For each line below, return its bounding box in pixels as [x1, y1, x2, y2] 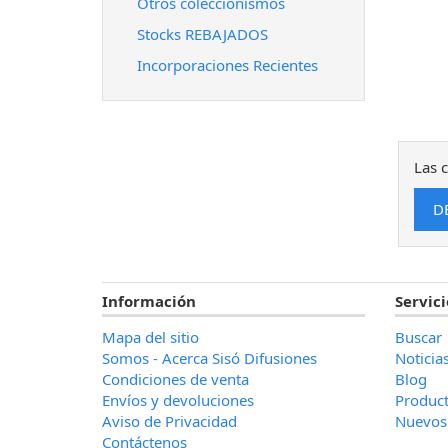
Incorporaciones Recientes [137, 55, 318, 75]
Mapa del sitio [102, 327, 199, 347]
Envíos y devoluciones [102, 390, 254, 410]
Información [102, 291, 196, 311]
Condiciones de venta [102, 369, 249, 389]
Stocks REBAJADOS [137, 24, 268, 44]
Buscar [394, 327, 442, 347]
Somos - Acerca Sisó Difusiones [102, 348, 317, 368]
